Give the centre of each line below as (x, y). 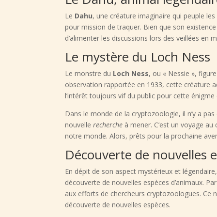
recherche (108, 125)
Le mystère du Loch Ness (138, 57)
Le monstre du (89, 74)
